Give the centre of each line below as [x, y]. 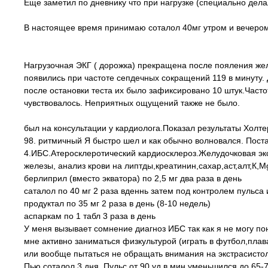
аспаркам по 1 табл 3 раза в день [90, 216]
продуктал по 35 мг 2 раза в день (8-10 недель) [117, 203]
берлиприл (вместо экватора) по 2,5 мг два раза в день [133, 178]
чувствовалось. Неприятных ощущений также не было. [132, 103]
